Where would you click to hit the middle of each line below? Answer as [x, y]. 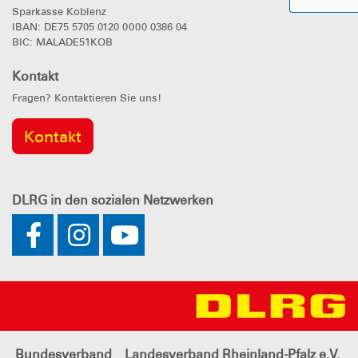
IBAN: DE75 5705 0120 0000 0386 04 [99, 27]
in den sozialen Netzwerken [130, 201]
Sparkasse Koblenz [59, 12]
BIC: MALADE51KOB [62, 42]
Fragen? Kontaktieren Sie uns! [87, 98]
